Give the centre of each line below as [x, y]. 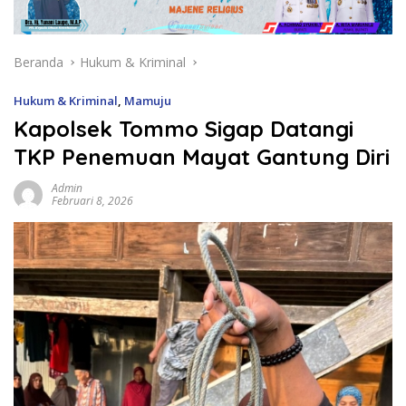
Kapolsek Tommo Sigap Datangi [184, 128]
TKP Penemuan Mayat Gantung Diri [202, 156]
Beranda [39, 62]
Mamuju [148, 100]
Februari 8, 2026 [92, 200]
